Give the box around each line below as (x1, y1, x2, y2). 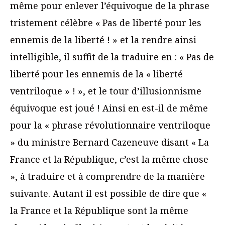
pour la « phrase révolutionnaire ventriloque (10, 119, 210, 132)
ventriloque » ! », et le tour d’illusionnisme (10, 85, 201, 97)
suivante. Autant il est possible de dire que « (10, 187, 206, 200)
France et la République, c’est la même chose (10, 153, 208, 166)
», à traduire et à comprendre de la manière (10, 170, 205, 183)
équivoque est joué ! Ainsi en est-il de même (10, 102, 208, 115)
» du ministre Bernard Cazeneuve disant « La (10, 136, 209, 149)
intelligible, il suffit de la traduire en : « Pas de (10, 51, 214, 63)
